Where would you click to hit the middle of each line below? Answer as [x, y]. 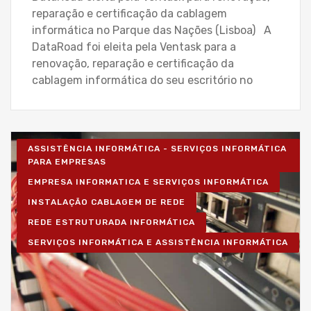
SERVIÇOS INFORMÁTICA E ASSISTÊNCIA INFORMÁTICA [158, 242]
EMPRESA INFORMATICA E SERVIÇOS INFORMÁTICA [148, 182]
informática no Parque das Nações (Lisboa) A [152, 30]
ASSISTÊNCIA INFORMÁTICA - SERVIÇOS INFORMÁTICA [157, 148]
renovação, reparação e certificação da [133, 63]
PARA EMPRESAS [67, 161]
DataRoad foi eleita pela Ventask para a [134, 47]
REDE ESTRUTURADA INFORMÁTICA [111, 222]
